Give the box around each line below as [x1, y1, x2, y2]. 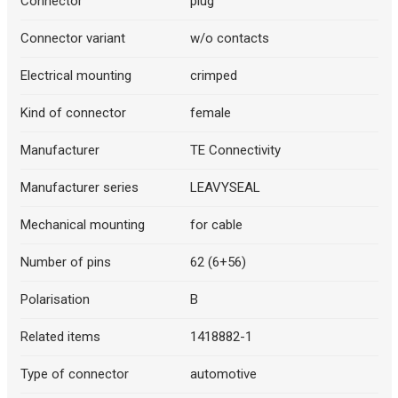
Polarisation [20, 291, 90, 308]
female [190, 105, 231, 122]
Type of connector [20, 366, 129, 383]
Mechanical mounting [20, 217, 145, 234]
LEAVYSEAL [190, 179, 260, 196]
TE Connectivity [190, 142, 281, 159]
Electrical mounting [20, 68, 131, 84]
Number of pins [20, 254, 111, 271]
